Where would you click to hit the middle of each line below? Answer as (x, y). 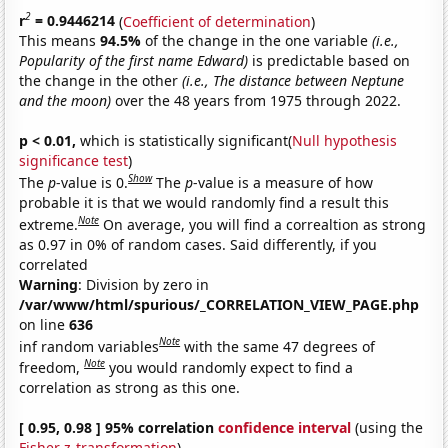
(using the (387, 427)
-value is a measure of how (283, 182)
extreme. (49, 224)
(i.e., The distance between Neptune (293, 81)
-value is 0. (92, 182)
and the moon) (65, 101)
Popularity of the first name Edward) (134, 61)
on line (44, 324)
